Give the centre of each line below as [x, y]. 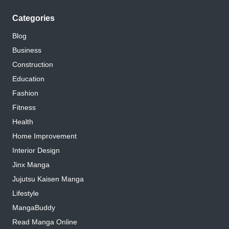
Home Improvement [44, 136]
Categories [33, 18]
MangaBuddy [34, 208]
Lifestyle [26, 194]
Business [27, 51]
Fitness [24, 108]
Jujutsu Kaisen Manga [48, 179]
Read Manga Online [45, 222]
